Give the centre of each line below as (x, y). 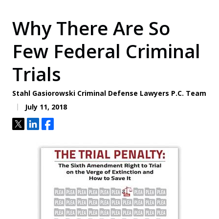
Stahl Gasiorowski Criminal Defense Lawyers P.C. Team (109, 93)
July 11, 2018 (45, 107)
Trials (37, 74)
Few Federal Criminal (106, 51)
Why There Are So (91, 28)
